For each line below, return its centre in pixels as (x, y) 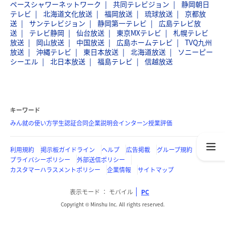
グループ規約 (175, 150)
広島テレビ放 (180, 23)
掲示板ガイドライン (68, 150)
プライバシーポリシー (40, 160)
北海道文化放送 (68, 14)
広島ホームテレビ (145, 42)
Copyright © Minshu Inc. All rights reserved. (113, 204)
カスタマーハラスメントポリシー (55, 170)
